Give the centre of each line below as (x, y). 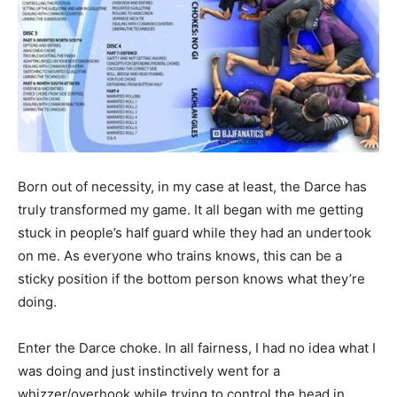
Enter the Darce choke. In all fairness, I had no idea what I (197, 347)
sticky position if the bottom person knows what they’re (191, 278)
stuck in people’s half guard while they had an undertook (195, 232)
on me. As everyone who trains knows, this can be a (180, 255)
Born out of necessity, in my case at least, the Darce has (192, 186)
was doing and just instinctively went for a (149, 370)
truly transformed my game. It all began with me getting (191, 209)
